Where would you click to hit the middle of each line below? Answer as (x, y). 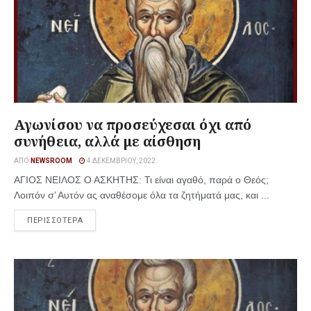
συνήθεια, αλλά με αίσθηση (108, 141)
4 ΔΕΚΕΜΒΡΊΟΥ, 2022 (120, 161)
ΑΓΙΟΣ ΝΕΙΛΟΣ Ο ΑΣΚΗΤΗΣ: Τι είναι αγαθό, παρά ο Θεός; (141, 180)
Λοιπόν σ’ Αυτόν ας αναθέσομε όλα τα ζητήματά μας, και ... (142, 195)
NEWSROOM (51, 161)
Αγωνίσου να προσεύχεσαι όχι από (133, 125)
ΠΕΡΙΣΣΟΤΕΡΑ (55, 220)
